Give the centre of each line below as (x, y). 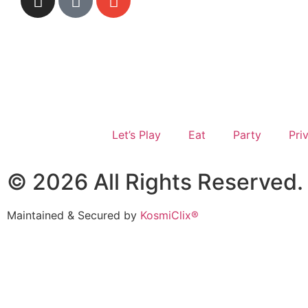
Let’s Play (136, 135)
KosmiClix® (171, 216)
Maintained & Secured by (74, 216)
